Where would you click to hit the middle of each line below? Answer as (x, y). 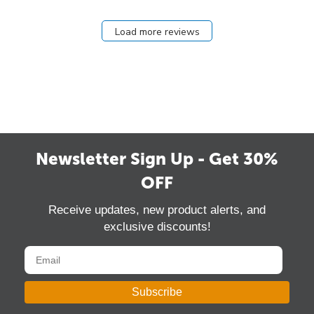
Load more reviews (157, 32)
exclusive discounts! (157, 226)
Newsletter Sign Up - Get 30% (157, 158)
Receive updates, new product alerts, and (157, 210)
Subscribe (157, 292)
